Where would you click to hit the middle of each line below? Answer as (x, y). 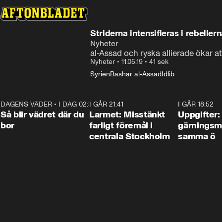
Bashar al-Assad (136, 74)
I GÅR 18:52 (196, 104)
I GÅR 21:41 (107, 104)
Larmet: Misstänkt (127, 114)
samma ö (197, 136)
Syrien (100, 74)
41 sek (159, 62)
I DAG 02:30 (77, 104)
